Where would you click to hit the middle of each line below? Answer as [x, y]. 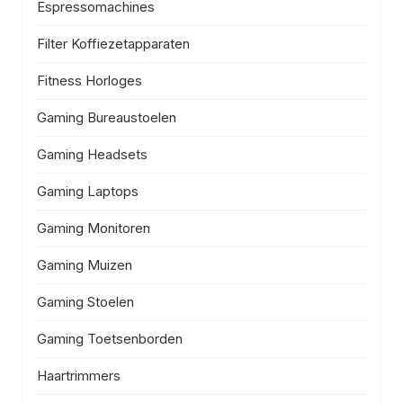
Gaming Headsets [92, 154]
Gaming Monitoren [94, 228]
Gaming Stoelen [85, 301]
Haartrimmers [79, 375]
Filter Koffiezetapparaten [113, 43]
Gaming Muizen [85, 264]
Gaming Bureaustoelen [107, 117]
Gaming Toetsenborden [110, 338]
